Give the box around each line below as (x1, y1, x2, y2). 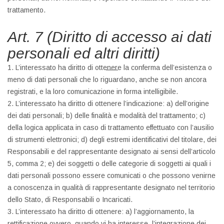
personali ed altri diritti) (7, 45, 160, 61)
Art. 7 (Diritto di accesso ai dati (7, 28, 211, 45)
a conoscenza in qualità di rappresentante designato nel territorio (7, 183, 215, 191)
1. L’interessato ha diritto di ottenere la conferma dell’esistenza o (7, 63, 212, 71)
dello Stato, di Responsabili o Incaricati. (7, 195, 132, 203)
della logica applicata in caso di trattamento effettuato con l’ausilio (7, 123, 214, 131)
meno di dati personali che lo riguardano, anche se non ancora (7, 75, 206, 83)
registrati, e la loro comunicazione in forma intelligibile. (7, 87, 178, 95)
